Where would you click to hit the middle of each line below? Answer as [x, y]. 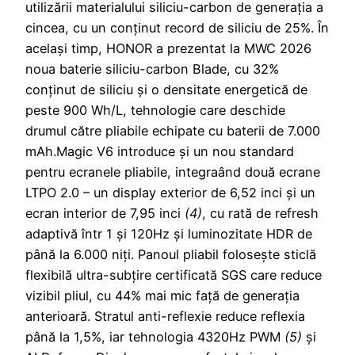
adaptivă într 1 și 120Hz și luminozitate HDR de [169, 233]
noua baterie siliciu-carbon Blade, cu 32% [152, 69]
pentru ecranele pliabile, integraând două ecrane [173, 172]
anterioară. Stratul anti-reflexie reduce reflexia [165, 316]
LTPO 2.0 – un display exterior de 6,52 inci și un [170, 192]
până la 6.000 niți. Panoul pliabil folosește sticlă [171, 254]
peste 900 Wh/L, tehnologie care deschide [155, 110]
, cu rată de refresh [260, 213]
